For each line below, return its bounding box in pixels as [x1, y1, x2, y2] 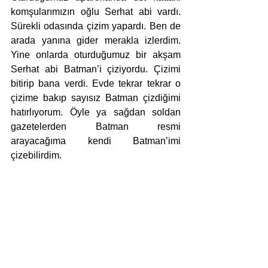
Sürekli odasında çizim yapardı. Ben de [11, 20, 181, 31]
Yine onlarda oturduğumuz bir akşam [11, 49, 181, 60]
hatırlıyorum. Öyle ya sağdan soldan [11, 106, 181, 117]
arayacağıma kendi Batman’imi [11, 135, 181, 146]
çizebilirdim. [11, 150, 64, 160]
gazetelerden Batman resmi [11, 121, 181, 132]
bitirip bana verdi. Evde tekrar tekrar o [11, 78, 181, 89]
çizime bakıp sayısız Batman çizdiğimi [11, 92, 181, 103]
